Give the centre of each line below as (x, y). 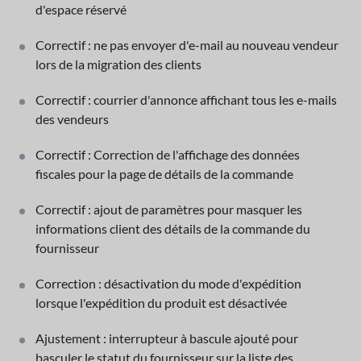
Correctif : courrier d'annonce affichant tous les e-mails (186, 99)
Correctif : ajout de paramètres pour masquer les (169, 209)
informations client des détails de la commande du (173, 228)
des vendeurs (72, 118)
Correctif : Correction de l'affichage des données (168, 154)
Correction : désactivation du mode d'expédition (168, 283)
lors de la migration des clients (118, 64)
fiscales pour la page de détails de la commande (164, 173)
